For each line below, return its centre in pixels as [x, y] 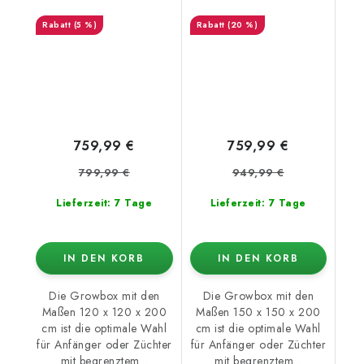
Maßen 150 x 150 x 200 [258, 312]
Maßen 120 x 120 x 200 [104, 312]
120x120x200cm [104, 12]
